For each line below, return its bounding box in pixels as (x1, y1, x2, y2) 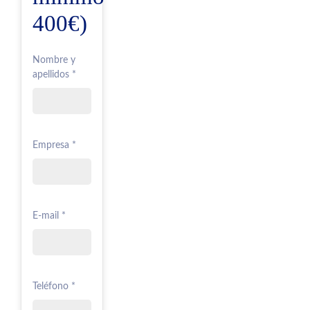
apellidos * (33, 70, 76, 80)
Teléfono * (33, 282, 75, 292)
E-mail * (33, 211, 66, 221)
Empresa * (33, 140, 76, 151)
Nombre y (33, 55, 75, 66)
